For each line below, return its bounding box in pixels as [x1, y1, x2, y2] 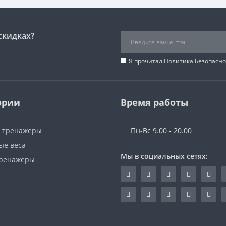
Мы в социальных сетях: [121, 151, 208, 161]
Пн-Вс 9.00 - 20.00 [131, 126, 192, 135]
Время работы [121, 96, 188, 108]
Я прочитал [129, 56, 164, 65]
